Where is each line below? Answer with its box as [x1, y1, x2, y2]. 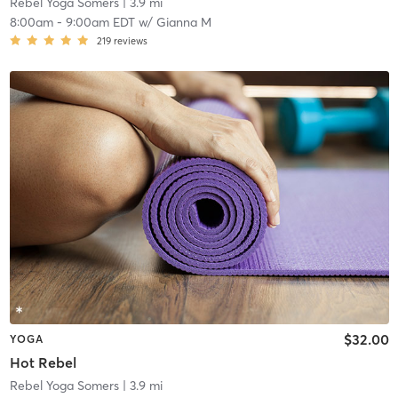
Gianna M [155, 14, 211, 31]
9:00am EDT [65, 14, 135, 31]
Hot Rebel [9, 353, 76, 371]
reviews [113, 35, 147, 48]
